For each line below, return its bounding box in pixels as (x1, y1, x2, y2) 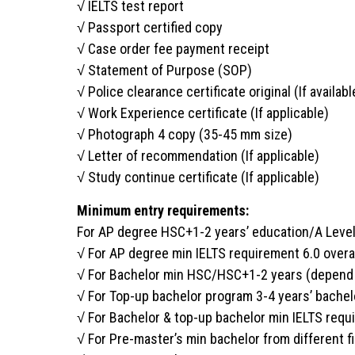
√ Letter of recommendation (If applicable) (77, 147, 319, 164)
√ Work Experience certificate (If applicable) (77, 104, 329, 121)
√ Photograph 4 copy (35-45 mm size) (77, 125, 292, 143)
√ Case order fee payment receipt (77, 40, 269, 57)
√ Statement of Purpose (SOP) (77, 61, 252, 78)
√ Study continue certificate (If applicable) (77, 168, 319, 185)
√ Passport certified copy (77, 18, 223, 36)
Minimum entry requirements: (77, 201, 249, 219)
